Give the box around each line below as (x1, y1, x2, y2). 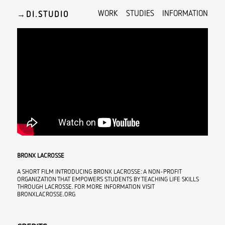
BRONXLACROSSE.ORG (17, 190, 75, 198)
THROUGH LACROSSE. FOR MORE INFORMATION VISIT (17, 182, 155, 191)
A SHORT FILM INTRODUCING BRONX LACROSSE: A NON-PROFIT (17, 167, 182, 176)
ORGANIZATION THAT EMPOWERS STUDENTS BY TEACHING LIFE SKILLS (17, 175, 199, 183)
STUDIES (126, 8, 154, 19)
